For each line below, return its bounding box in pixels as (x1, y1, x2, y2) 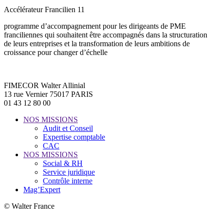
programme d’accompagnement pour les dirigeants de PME (4, 21, 186, 30)
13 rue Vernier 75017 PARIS (4, 90, 93, 98)
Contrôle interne (43, 176, 92, 185)
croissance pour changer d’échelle (4, 48, 108, 56)
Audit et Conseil (43, 124, 93, 132)
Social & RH (43, 159, 83, 167)
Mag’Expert (23, 185, 60, 194)
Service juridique (43, 167, 95, 176)
